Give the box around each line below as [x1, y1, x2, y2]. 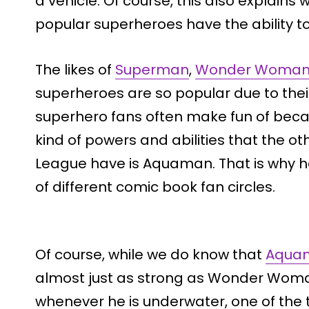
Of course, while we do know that [35, 244, 266, 264]
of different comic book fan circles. [35, 177, 275, 197]
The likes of [35, 59, 115, 79]
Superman [115, 59, 189, 79]
